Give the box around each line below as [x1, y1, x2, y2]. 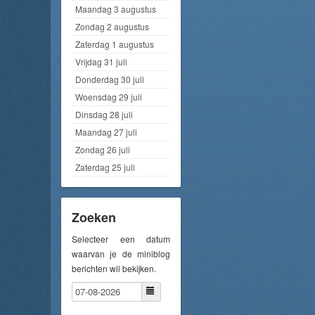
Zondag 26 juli [75, 143, 130, 155]
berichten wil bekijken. [72, 262, 156, 274]
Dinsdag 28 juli [75, 108, 133, 120]
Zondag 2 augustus [75, 20, 149, 32]
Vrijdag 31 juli [75, 55, 127, 67]
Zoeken [72, 207, 116, 226]
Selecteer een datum [72, 232, 170, 245]
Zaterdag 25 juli [75, 160, 135, 173]
